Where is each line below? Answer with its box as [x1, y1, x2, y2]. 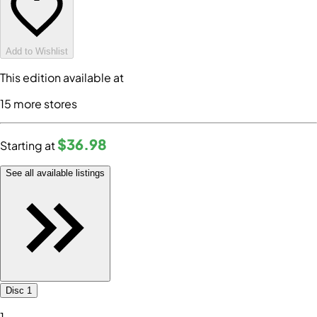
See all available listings [6, 168, 105, 179]
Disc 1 [6, 285, 32, 296]
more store [11, 96, 71, 112]
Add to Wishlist [6, 46, 68, 57]
